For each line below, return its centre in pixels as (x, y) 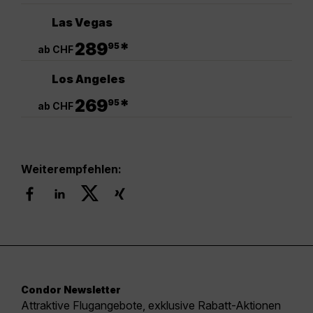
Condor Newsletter (71, 289)
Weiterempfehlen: (71, 169)
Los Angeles (88, 79)
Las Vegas (82, 23)
